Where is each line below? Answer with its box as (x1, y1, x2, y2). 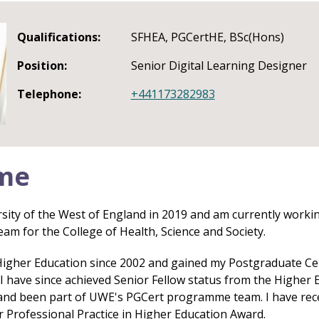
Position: (16, 58, 67, 73)
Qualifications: (16, 29, 100, 45)
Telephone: (16, 86, 81, 102)
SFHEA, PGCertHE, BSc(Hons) (130, 29, 284, 45)
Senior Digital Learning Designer (130, 58, 307, 73)
